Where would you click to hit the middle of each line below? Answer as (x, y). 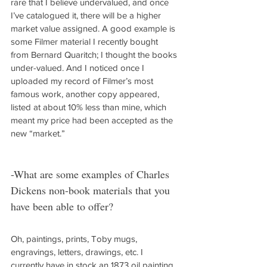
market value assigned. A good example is (94, 28)
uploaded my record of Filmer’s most (83, 81)
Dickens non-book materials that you (92, 190)
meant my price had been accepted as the (93, 120)
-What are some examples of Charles (91, 174)
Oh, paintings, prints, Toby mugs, (75, 239)
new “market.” (38, 133)
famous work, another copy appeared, (86, 94)
